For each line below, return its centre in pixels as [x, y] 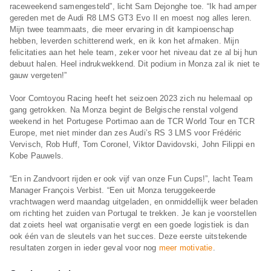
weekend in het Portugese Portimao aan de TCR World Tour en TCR [132, 122]
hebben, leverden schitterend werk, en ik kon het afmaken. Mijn [124, 41]
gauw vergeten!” [38, 76]
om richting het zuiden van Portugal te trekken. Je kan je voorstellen [133, 214]
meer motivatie [186, 248]
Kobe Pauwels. [37, 156]
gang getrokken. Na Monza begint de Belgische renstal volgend [124, 110]
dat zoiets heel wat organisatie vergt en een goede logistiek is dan [129, 225]
